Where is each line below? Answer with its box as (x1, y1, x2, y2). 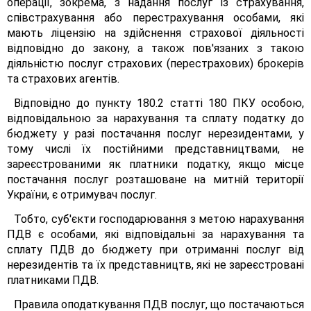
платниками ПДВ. (7, 274, 99, 287)
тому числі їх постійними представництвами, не (7, 142, 304, 155)
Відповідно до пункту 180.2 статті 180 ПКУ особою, (14, 96, 304, 110)
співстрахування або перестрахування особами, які (7, 11, 304, 24)
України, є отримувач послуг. (7, 188, 157, 201)
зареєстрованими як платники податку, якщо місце (7, 158, 304, 171)
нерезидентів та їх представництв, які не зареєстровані (7, 258, 304, 271)
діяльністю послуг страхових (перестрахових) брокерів (7, 57, 304, 70)
